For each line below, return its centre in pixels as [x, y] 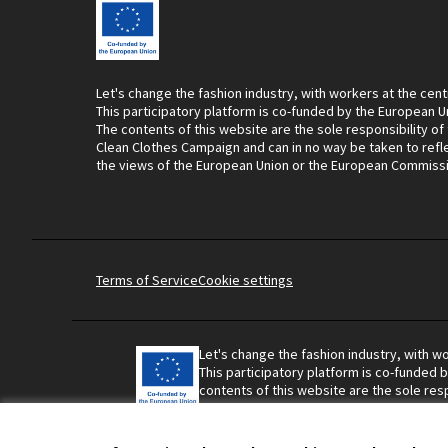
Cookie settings [245, 280]
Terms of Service [147, 280]
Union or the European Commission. [305, 426]
